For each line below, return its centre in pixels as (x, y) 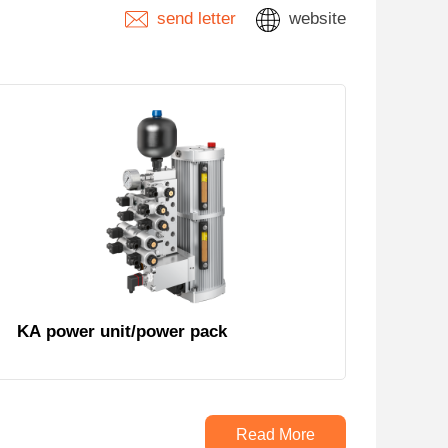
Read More (275, 434)
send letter (194, 18)
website (315, 18)
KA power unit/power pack (121, 331)
